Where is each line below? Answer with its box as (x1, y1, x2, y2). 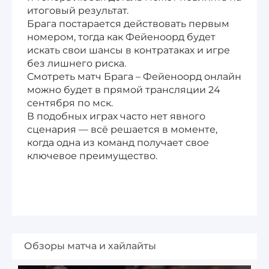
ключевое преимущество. (27, 150, 157, 162)
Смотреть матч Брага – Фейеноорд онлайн (27, 70, 241, 82)
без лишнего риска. (27, 57, 126, 69)
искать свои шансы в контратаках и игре (27, 44, 230, 56)
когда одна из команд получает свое (27, 136, 209, 148)
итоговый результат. (27, 4, 128, 16)
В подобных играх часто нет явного (27, 110, 205, 122)
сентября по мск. (27, 97, 113, 109)
